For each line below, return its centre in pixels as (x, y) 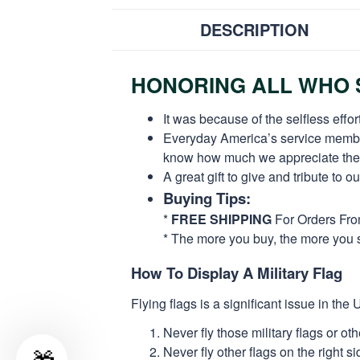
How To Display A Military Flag (237, 272)
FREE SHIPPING (221, 219)
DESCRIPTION (255, 29)
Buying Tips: (207, 198)
